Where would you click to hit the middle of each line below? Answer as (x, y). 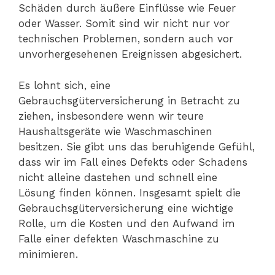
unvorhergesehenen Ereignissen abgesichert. (130, 54)
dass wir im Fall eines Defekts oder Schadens (133, 162)
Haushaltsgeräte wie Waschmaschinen (115, 131)
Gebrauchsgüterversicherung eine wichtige (126, 208)
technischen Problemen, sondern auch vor (126, 39)
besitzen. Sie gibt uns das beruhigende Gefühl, (137, 146)
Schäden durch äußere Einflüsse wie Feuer (127, 8)
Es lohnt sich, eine (64, 85)
